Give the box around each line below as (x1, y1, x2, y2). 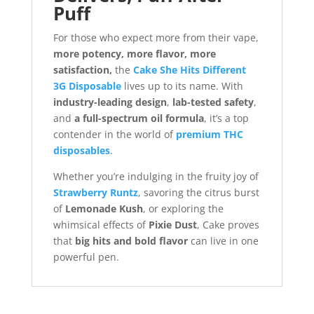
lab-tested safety (172, 95, 254, 109)
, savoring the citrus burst (137, 185, 259, 199)
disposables (53, 143, 110, 157)
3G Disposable (53, 78, 121, 93)
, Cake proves (196, 217, 259, 231)
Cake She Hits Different (132, 62, 246, 76)
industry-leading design (53, 95, 167, 109)
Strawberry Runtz (53, 185, 138, 199)
